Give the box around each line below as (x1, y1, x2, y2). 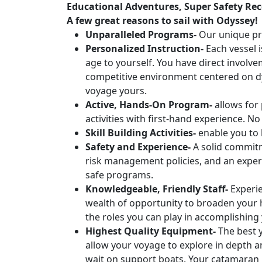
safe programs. (85, 168, 153, 182)
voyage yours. (85, 84, 147, 98)
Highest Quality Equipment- (85, 225, 216, 238)
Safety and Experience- (85, 140, 191, 154)
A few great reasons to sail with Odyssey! (67, 14, 258, 27)
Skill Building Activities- (85, 126, 196, 140)
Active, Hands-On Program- (85, 98, 212, 112)
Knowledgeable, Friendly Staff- (85, 182, 228, 196)
